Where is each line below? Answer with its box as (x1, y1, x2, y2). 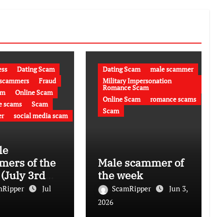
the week (98, 168, 143, 183)
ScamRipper (112, 184, 154, 194)
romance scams (150, 94, 197, 104)
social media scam (13, 111, 68, 121)
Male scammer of (98, 155, 185, 170)
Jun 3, (169, 184, 188, 194)
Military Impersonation (103, 76, 172, 86)
